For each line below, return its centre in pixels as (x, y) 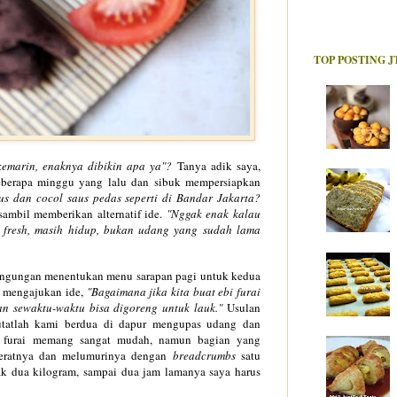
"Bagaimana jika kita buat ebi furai (174, 291)
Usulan (242, 307)
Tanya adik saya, (219, 165)
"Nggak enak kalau (214, 213)
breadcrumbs (201, 355)
